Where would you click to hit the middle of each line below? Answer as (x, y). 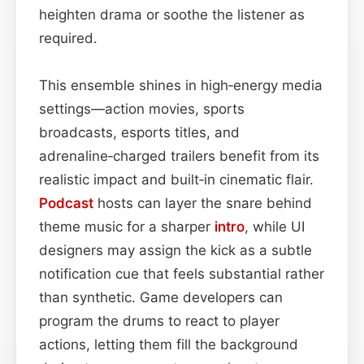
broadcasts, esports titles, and (139, 132)
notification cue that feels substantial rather (182, 273)
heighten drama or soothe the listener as (172, 14)
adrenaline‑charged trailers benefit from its (179, 156)
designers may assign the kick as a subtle (175, 250)
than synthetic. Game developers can (161, 297)
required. (68, 38)
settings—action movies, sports (142, 108)
